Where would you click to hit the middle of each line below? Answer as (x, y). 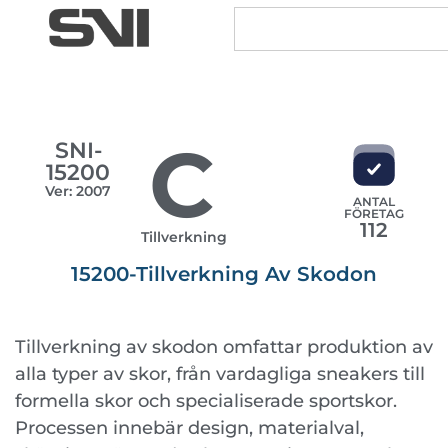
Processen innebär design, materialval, (189, 428)
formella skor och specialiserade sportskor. (206, 401)
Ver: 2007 (78, 191)
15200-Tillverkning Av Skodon (224, 274)
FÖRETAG (373, 213)
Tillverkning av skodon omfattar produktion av (224, 347)
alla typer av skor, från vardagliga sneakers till (220, 374)
